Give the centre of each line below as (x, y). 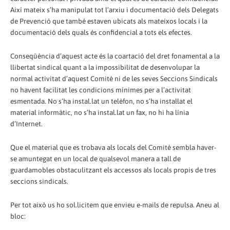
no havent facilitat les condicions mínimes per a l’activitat (101, 90)
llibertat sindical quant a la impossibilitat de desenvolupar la (105, 67)
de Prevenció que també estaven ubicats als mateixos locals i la (109, 21)
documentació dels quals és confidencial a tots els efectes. (101, 32)
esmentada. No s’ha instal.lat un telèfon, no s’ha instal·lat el (101, 101)
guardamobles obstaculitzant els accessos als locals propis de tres (113, 170)
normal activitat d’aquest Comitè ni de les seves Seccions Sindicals (114, 78)
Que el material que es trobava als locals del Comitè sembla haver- (113, 147)
